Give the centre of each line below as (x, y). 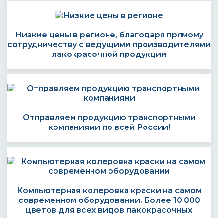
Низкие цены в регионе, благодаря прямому (109, 35)
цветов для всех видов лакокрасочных (109, 210)
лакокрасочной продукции (109, 54)
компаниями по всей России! (109, 127)
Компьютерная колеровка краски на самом (109, 191)
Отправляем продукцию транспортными (109, 118)
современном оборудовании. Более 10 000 (109, 200)
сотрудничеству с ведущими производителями (109, 45)
